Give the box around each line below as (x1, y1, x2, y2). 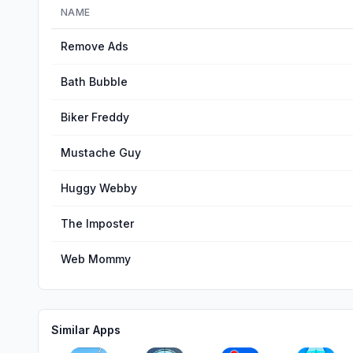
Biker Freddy (61, 110, 129, 124)
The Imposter (61, 217, 134, 230)
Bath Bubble (61, 75, 128, 88)
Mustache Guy (61, 146, 141, 159)
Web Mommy (61, 252, 131, 266)
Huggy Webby (61, 181, 137, 195)
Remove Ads (61, 39, 128, 53)
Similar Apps (51, 323, 121, 336)
